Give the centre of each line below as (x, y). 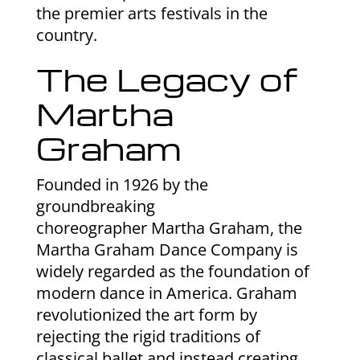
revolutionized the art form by (146, 314)
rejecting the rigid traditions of (148, 336)
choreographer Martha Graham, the (169, 227)
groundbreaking (95, 206)
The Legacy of (166, 78)
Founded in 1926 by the (122, 184)
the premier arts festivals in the (151, 13)
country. (66, 35)
